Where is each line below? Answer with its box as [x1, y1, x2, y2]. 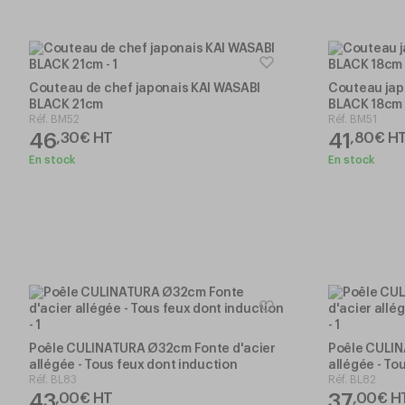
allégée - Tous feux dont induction [29, 358, 238, 372]
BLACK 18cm [328, 98, 403, 111]
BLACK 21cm [29, 98, 104, 111]
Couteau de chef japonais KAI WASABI [29, 81, 261, 95]
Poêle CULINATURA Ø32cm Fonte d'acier [29, 342, 276, 355]
